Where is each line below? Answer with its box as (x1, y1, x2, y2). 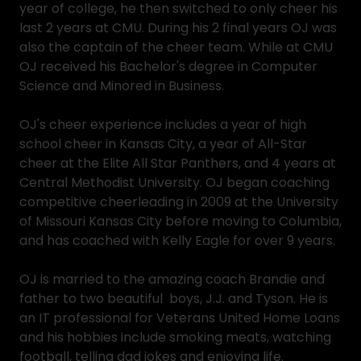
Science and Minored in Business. (19, 77, 227, 95)
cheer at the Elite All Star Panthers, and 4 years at (19, 154, 336, 172)
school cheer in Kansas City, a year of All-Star (19, 135, 307, 153)
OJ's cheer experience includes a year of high (19, 115, 306, 134)
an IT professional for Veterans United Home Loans (19, 309, 340, 327)
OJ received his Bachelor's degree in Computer (19, 57, 317, 76)
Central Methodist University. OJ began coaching (19, 173, 330, 192)
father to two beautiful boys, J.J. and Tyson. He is (19, 289, 328, 308)
